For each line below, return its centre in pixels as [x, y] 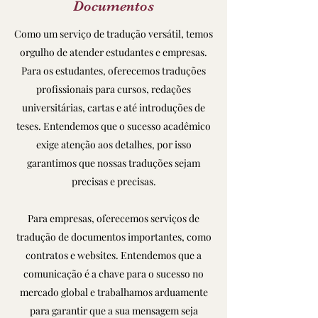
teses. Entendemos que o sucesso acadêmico [114, 126]
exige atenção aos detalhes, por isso [114, 144]
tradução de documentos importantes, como [114, 237]
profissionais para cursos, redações [114, 89]
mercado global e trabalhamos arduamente [114, 292]
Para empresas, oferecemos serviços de [114, 218]
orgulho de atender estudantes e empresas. [114, 52]
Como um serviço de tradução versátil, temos [114, 34]
